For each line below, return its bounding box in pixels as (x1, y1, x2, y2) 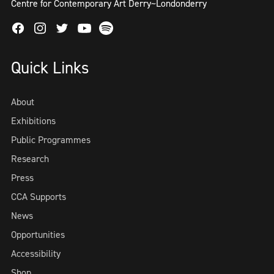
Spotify (98, 21, 130, 36)
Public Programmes (11, 133, 91, 146)
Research (11, 152, 49, 165)
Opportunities (11, 228, 65, 241)
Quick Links (11, 57, 89, 79)
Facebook (10, 21, 54, 36)
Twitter (54, 21, 87, 36)
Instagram (32, 21, 79, 36)
